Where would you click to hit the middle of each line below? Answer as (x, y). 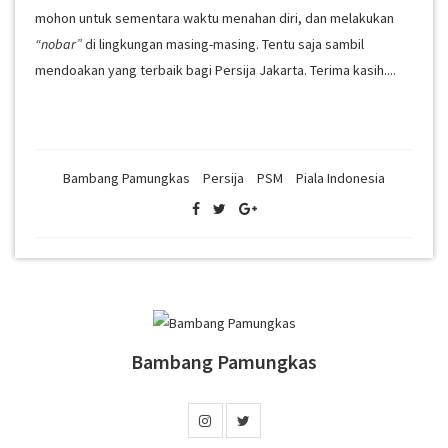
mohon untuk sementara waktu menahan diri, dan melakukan (214, 18)
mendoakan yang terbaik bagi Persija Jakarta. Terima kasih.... (215, 70)
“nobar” (58, 44)
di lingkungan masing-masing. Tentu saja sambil (223, 44)
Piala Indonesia (340, 178)
